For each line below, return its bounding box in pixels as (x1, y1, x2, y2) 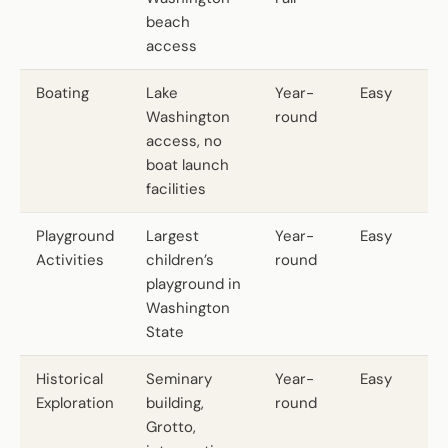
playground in (146, 273, 241, 294)
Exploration (36, 392, 114, 413)
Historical (36, 368, 103, 389)
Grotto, (146, 416, 196, 437)
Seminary (146, 368, 212, 389)
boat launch (146, 154, 229, 175)
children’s (146, 249, 214, 270)
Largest (146, 225, 199, 246)
